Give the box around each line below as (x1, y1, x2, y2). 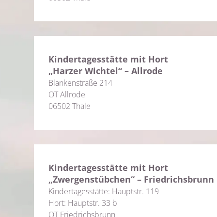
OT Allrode (48, 89, 85, 100)
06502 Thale (48, 101, 91, 111)
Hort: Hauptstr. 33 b (48, 198, 117, 208)
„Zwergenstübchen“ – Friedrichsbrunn (48, 173, 214, 185)
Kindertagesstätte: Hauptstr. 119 (48, 186, 159, 197)
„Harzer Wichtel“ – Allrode (48, 65, 163, 77)
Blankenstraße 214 (48, 77, 112, 88)
